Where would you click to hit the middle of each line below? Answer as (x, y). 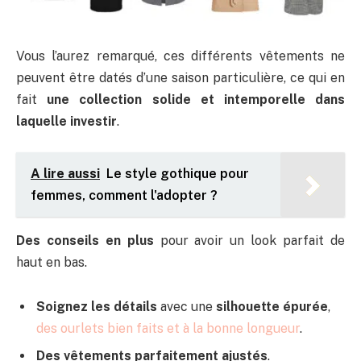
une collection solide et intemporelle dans (196, 100)
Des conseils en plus (85, 240)
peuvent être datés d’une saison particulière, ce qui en (180, 78)
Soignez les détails (97, 307)
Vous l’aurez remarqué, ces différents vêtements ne (180, 56)
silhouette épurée (272, 307)
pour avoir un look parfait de (249, 240)
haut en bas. (52, 262)
